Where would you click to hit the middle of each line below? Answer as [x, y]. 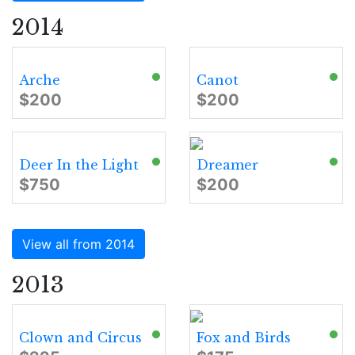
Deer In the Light [79, 165]
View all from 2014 [78, 244]
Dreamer [227, 165]
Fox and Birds [244, 338]
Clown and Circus [80, 338]
